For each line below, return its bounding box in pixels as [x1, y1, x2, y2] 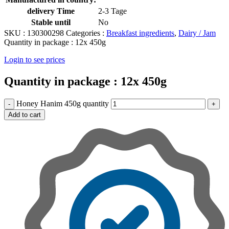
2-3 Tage [98, 7, 127, 16]
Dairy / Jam [178, 29, 216, 38]
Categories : [66, 29, 104, 38]
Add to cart [8, 110, 41, 119]
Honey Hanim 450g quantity [16, 99, 109, 108]
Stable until [31, 18, 71, 27]
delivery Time [27, 7, 75, 16]
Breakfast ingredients [106, 29, 174, 38]
